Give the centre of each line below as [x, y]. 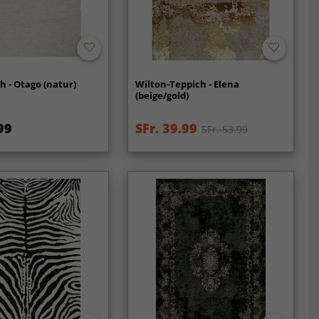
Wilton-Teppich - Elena [188, 84]
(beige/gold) [162, 95]
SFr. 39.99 [167, 128]
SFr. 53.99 [225, 129]
